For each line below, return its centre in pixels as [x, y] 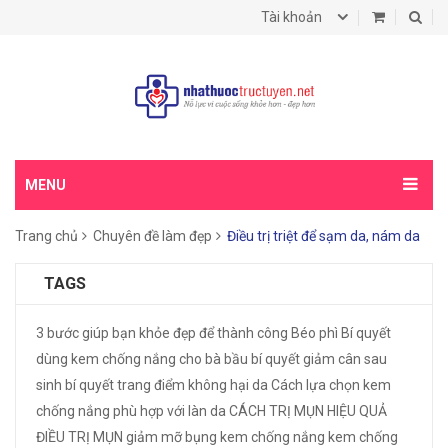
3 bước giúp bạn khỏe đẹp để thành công [162, 333]
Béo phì [314, 333]
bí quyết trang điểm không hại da [166, 385]
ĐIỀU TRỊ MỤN [79, 437]
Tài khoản [291, 17]
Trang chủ [46, 236]
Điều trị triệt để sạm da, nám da [323, 236]
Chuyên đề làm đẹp [152, 236]
